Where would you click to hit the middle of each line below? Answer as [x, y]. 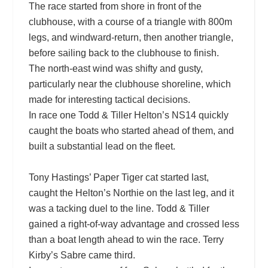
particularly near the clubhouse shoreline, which [130, 84]
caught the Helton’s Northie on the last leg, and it [131, 193]
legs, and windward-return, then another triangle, [131, 37]
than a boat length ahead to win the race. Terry [126, 239]
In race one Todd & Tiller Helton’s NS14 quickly [128, 115]
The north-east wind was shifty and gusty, [115, 68]
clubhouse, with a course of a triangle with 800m [130, 22]
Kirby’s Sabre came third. [82, 255]
